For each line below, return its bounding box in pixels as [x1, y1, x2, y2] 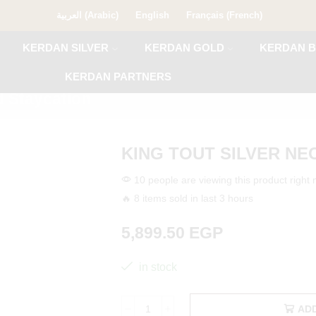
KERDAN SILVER [23, 42, 109, 54]
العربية [56, 10, 82, 20]
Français [186, 10, 224, 20]
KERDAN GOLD [144, 42, 224, 54]
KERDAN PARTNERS [65, 71, 172, 83]
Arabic [87, 10, 116, 20]
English [135, 10, 169, 20]
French [229, 10, 260, 20]
